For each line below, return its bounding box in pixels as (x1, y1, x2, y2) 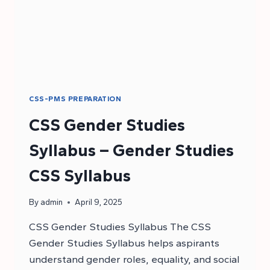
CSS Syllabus (29, 165, 131, 186)
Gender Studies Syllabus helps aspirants (29, 237, 219, 250)
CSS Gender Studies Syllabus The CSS (29, 221, 211, 233)
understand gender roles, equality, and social (29, 253, 239, 266)
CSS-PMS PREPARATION (29, 94, 122, 103)
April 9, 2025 (75, 197, 123, 207)
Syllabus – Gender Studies (29, 139, 234, 160)
